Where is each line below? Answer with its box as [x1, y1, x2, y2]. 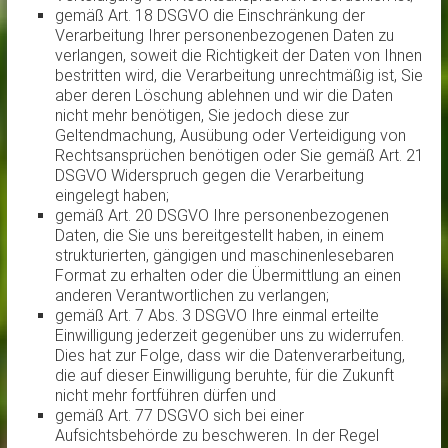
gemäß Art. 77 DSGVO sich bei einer [54, 406, 304, 426]
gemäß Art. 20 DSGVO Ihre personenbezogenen [54, 206, 389, 226]
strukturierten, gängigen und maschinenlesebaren [54, 246, 394, 266]
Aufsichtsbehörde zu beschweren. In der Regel [54, 426, 379, 446]
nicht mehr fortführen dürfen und [54, 386, 276, 406]
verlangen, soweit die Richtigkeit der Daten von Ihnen [54, 46, 422, 66]
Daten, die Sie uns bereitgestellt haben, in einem [54, 226, 384, 246]
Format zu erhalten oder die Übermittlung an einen [54, 266, 401, 286]
